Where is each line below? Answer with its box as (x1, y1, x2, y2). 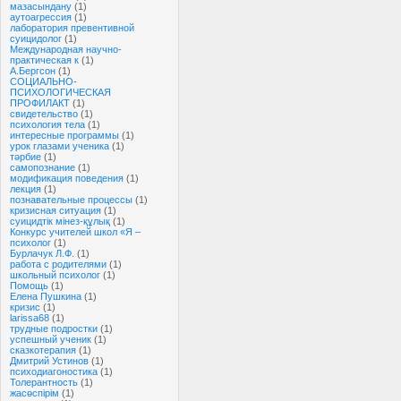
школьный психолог (10, 269, 100, 280)
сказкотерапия (10, 345, 76, 355)
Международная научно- (10, 44, 122, 55)
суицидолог (10, 33, 62, 44)
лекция (10, 183, 41, 194)
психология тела (10, 119, 85, 130)
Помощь (10, 280, 48, 291)
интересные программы (10, 130, 119, 141)
